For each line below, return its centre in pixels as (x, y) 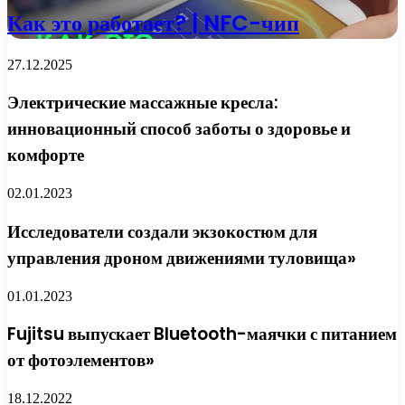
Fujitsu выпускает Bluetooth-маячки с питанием (202, 334)
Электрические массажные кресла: (143, 103)
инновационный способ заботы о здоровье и (179, 129)
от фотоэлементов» (81, 361)
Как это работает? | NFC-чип (153, 23)
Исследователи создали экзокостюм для (162, 231)
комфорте (46, 155)
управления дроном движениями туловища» (182, 258)
